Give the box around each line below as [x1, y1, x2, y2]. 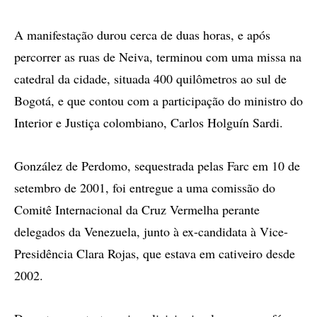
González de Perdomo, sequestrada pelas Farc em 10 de [14, 157, 300, 174]
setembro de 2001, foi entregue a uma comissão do [14, 179, 275, 196]
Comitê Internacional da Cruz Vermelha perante [14, 201, 260, 218]
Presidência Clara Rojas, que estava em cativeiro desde [14, 245, 295, 262]
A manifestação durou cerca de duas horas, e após [14, 26, 270, 43]
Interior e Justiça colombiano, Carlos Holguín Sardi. [14, 114, 283, 131]
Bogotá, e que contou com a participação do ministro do [14, 92, 303, 109]
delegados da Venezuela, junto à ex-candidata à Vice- [14, 223, 288, 240]
